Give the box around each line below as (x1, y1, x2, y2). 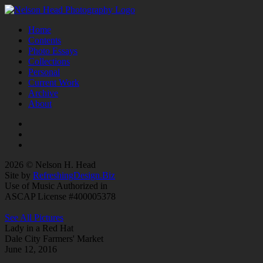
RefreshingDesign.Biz (33, 170, 115, 180)
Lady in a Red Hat (5, 223, 73, 233)
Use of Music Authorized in (5, 181, 107, 191)
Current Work (28, 77, 79, 87)
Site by (5, 170, 33, 180)
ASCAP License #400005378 (5, 191, 116, 201)
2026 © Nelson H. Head (5, 160, 96, 170)
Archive (28, 88, 58, 98)
